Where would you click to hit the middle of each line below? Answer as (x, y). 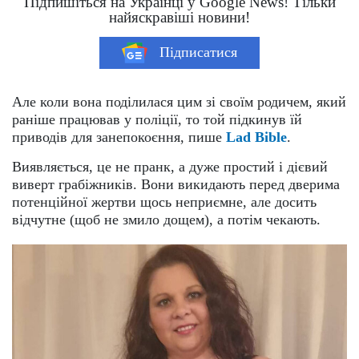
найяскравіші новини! (179, 17)
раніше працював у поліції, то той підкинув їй (157, 119)
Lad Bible (256, 137)
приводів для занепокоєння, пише (119, 137)
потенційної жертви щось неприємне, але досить (164, 202)
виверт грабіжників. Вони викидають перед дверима (176, 184)
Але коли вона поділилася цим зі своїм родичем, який (179, 101)
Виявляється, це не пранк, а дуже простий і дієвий (170, 166)
